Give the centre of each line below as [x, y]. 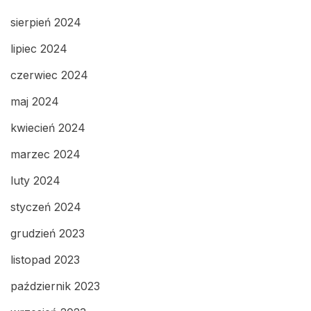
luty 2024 [35, 180]
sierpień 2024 [46, 22]
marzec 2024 [45, 154]
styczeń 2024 [46, 207]
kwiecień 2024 [48, 127]
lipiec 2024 [39, 48]
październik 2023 [55, 286]
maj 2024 [35, 101]
